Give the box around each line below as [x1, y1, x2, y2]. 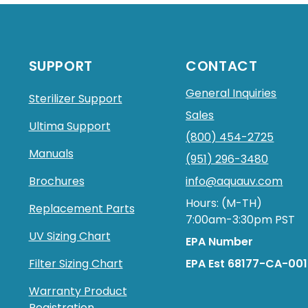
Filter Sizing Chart [28, 256, 123, 272]
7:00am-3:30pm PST [186, 212, 296, 228]
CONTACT [186, 56, 258, 76]
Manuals [28, 146, 74, 162]
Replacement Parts [28, 201, 135, 217]
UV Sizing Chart [28, 228, 111, 244]
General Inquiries [186, 85, 277, 101]
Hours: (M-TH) [186, 195, 263, 211]
